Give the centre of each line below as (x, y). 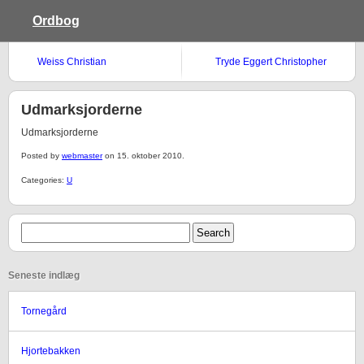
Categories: (44, 180)
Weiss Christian (72, 62)
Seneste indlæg (44, 275)
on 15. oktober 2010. (143, 156)
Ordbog (56, 21)
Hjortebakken (51, 351)
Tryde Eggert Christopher (271, 62)
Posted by (41, 156)
